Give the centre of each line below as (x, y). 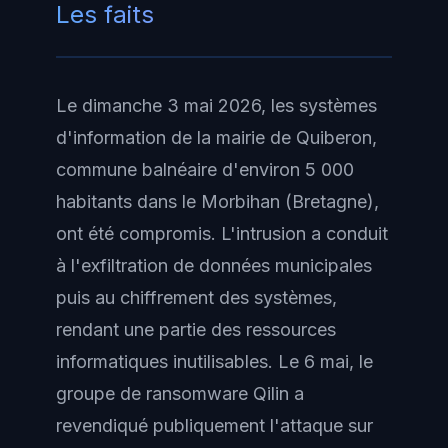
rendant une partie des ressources (196, 329)
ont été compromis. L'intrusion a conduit (222, 233)
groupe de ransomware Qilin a (180, 393)
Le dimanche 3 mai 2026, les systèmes (216, 105)
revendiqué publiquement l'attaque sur (214, 425)
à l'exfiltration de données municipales (214, 265)
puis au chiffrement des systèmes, (196, 297)
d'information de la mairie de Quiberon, (216, 137)
